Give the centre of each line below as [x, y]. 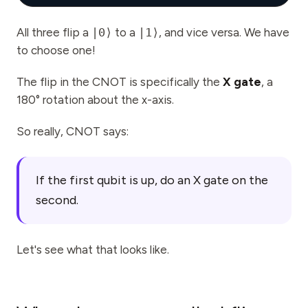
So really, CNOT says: [73, 131]
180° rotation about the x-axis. [95, 100]
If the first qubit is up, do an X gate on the [152, 180]
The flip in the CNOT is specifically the [120, 82]
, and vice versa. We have [224, 32]
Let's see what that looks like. [93, 250]
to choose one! [56, 50]
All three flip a [54, 32]
